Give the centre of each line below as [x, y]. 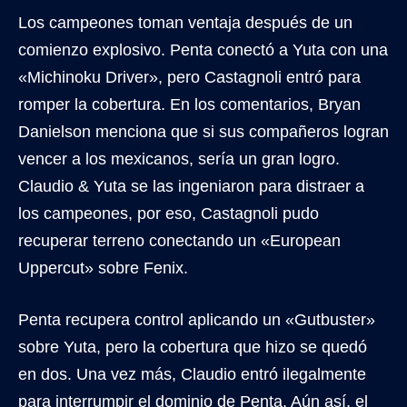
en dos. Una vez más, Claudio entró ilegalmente [192, 374]
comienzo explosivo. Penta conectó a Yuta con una [203, 50]
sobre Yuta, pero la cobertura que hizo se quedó [193, 347]
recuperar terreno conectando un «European [179, 240]
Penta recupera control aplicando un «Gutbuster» [197, 319]
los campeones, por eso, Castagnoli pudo [169, 213]
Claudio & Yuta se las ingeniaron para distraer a [191, 186]
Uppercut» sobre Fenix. [103, 268]
